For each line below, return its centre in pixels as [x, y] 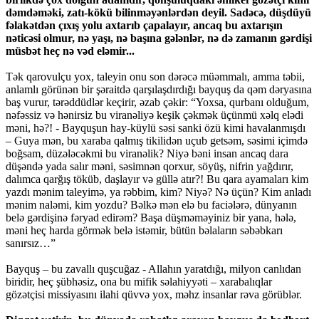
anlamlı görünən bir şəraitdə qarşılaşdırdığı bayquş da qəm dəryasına [159, 90]
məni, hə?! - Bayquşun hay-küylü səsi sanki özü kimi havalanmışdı [156, 128]
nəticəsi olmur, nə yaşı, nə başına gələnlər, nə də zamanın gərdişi [159, 38]
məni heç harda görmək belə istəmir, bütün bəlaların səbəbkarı [144, 231]
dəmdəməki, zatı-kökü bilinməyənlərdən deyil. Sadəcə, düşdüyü [158, 13]
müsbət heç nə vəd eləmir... [70, 51]
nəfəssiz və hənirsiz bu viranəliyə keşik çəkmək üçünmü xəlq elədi [155, 115]
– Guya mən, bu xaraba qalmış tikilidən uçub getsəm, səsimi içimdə [157, 141]
